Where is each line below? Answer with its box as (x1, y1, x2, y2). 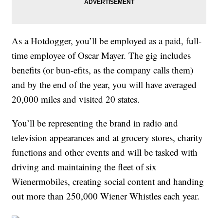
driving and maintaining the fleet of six (12, 161, 157, 173)
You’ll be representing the (12, 117, 110, 129)
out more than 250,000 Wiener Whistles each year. (12, 190, 200, 202)
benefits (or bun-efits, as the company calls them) (12, 64, 194, 76)
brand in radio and (109, 117, 179, 129)
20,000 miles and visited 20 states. (12, 93, 140, 106)
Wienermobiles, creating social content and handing (12, 175, 204, 188)
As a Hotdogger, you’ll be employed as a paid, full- (12, 35, 202, 47)
